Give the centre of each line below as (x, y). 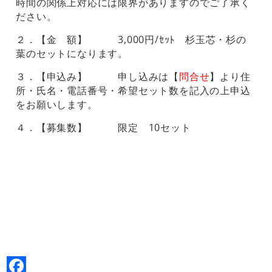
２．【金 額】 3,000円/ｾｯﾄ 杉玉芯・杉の (131, 39)
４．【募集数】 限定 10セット (104, 127)
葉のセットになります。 (72, 53)
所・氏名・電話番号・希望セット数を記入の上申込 (133, 90)
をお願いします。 (57, 104)
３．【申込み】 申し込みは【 (98, 76)
